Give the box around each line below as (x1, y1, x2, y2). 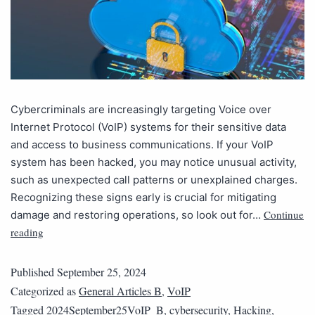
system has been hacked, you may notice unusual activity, (11, 155, 297, 169)
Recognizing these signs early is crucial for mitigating (11, 190, 276, 204)
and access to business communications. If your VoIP (11, 137, 274, 151)
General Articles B (79, 283, 162, 298)
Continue (264, 207, 304, 221)
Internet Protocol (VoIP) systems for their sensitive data (11, 120, 286, 134)
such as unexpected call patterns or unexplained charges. (11, 172, 297, 186)
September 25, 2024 (57, 264, 146, 279)
